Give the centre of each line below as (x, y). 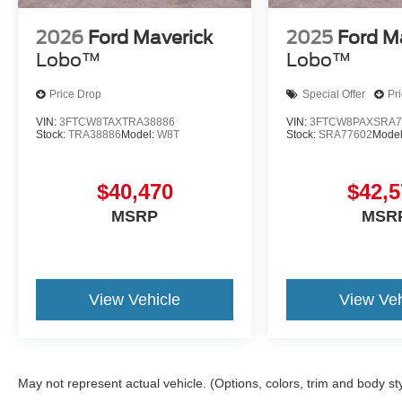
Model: (139, 134)
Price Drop (75, 95)
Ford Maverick (150, 37)
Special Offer (334, 95)
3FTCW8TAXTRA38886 (117, 122)
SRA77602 (346, 134)
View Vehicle (135, 300)
